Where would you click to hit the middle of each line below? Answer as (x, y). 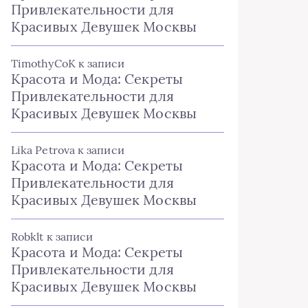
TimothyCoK (43, 63)
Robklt (27, 236)
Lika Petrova (43, 150)
